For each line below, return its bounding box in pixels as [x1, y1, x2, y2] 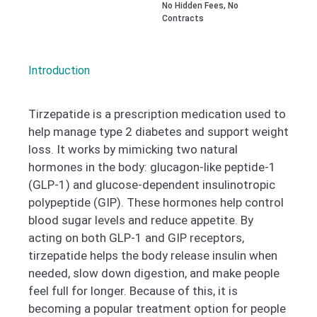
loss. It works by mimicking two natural [28, 142, 238, 157]
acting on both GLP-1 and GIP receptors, [28, 231, 244, 246]
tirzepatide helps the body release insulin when [28, 248, 277, 263]
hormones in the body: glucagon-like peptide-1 [28, 160, 276, 175]
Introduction [28, 64, 90, 78]
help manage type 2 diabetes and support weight [28, 125, 289, 139]
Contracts [162, 13, 204, 24]
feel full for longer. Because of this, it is [28, 284, 238, 299]
